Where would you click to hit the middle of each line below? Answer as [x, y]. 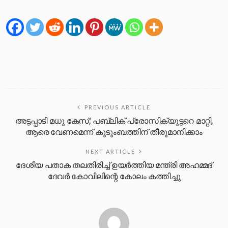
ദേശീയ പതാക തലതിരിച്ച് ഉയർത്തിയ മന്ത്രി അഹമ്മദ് [114, 165]
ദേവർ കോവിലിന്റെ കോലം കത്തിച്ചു [114, 176]
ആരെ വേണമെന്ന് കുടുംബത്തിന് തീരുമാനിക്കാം [114, 132]
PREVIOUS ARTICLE [118, 107]
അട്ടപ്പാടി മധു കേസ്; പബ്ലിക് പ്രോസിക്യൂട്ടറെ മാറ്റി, [114, 121]
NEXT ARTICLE [110, 151]
